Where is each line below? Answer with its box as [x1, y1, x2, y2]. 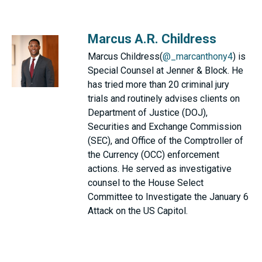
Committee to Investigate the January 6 [88, 191, 249, 203]
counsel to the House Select [88, 177, 204, 189]
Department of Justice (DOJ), [88, 107, 208, 119]
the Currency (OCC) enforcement [88, 149, 219, 161]
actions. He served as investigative [88, 163, 232, 175]
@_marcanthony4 [163, 51, 233, 63]
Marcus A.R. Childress [88, 32, 216, 47]
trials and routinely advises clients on [88, 93, 240, 105]
